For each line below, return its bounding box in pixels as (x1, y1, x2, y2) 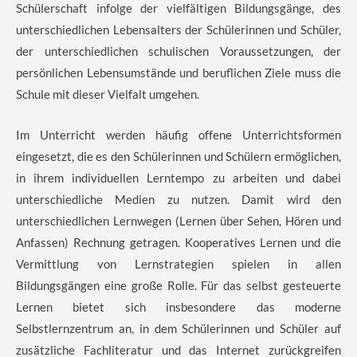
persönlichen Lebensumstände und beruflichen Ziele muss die (16, 65, 341, 80)
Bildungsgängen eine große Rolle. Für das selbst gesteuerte (16, 277, 341, 292)
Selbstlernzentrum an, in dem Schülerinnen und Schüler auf (16, 320, 341, 335)
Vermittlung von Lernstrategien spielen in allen (16, 256, 341, 271)
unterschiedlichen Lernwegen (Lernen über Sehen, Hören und (16, 213, 341, 228)
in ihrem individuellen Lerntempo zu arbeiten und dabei (16, 170, 341, 185)
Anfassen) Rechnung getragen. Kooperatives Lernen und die (16, 234, 341, 249)
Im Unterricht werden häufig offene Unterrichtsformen (16, 127, 341, 142)
